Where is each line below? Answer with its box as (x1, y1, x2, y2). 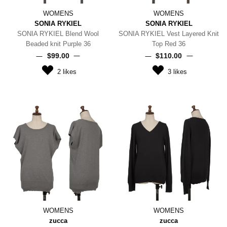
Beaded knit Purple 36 (25, 40, 91, 48)
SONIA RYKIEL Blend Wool (17, 29, 99, 37)
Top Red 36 (152, 40, 186, 48)
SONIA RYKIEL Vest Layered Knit (119, 29, 219, 37)
